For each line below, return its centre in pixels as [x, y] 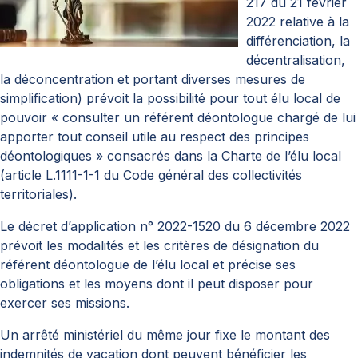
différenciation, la [298, 41]
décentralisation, [296, 60]
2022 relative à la [298, 22]
